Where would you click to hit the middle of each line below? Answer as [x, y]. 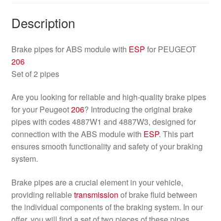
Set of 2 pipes [35, 74]
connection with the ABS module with [77, 134]
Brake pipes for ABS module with [70, 49]
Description [43, 22]
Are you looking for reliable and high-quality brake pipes [109, 97]
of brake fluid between [158, 194]
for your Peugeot [41, 110]
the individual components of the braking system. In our [107, 207]
